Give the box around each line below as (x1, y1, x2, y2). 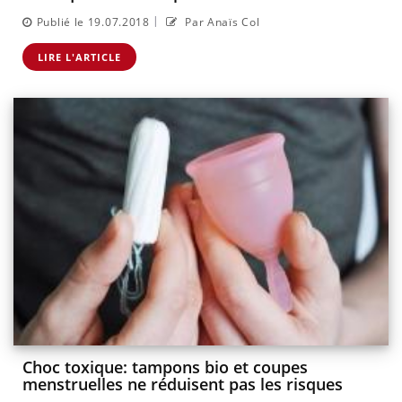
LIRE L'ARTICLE (38, 49, 121, 64)
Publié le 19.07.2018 (36, 13, 150, 30)
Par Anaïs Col (181, 13, 260, 30)
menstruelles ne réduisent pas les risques (22, 373, 343, 396)
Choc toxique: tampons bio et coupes (22, 356, 308, 379)
